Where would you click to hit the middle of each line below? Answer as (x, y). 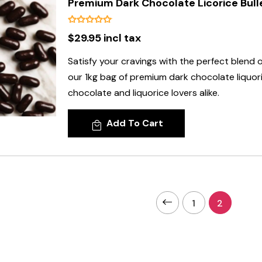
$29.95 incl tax (104, 38)
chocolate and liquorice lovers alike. (144, 93)
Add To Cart (135, 123)
